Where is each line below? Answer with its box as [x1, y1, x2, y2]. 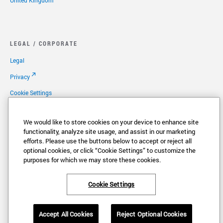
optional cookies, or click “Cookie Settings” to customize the [23, 146, 196, 155]
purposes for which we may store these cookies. [23, 155, 161, 164]
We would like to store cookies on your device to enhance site [23, 117, 199, 126]
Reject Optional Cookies [116, 210, 187, 219]
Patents [10, 138, 31, 146]
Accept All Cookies [38, 210, 94, 219]
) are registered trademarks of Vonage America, [93, 204, 212, 212]
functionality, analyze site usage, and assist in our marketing [23, 127, 195, 136]
